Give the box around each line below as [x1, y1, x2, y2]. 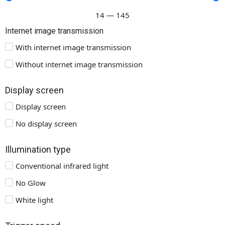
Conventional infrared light [16, 160, 108, 171]
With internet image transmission [16, 42, 131, 52]
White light [16, 194, 53, 205]
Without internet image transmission [16, 59, 143, 69]
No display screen [16, 118, 77, 129]
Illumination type [5, 144, 71, 155]
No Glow [16, 177, 46, 188]
